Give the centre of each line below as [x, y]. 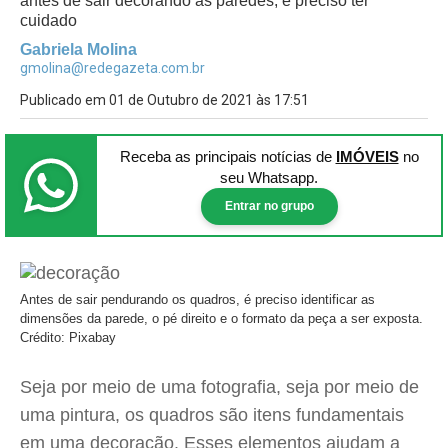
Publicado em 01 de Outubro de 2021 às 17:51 [164, 100]
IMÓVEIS [367, 156]
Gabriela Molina [78, 49]
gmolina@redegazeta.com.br [112, 68]
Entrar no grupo [269, 206]
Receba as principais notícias [217, 156]
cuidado [48, 20]
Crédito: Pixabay [68, 337]
